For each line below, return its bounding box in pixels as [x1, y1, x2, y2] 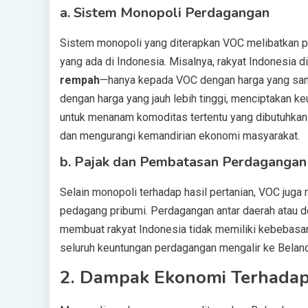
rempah [60, 74, 100, 87]
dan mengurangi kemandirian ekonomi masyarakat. [60, 129, 300, 142]
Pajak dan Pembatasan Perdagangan [74, 153, 307, 171]
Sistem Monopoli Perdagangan [74, 3, 269, 22]
